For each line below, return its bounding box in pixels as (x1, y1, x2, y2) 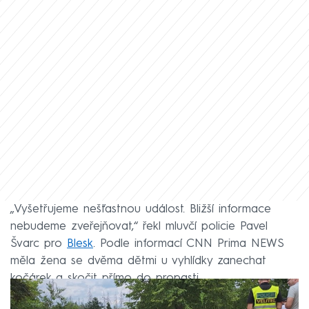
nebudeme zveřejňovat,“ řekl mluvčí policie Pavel (10, 220, 268, 232)
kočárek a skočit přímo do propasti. (10, 272, 201, 284)
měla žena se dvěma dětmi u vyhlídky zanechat (10, 255, 266, 267)
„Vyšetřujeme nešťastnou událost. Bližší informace (10, 203, 271, 215)
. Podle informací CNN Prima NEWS (93, 237, 284, 250)
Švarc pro (10, 237, 67, 250)
